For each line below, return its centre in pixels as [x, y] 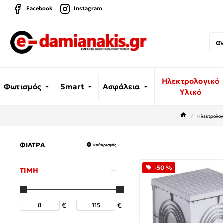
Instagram [88, 8]
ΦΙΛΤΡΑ [32, 145]
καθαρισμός [105, 145]
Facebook [39, 8]
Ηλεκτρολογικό [190, 81]
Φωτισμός [23, 86]
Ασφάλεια [121, 86]
